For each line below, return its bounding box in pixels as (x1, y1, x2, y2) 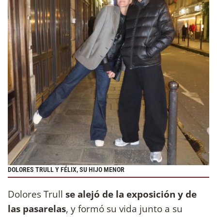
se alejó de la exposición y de (65, 187, 197, 201)
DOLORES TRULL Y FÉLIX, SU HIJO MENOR (8, 165, 124, 174)
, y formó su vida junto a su (66, 202, 183, 216)
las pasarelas (8, 202, 66, 216)
